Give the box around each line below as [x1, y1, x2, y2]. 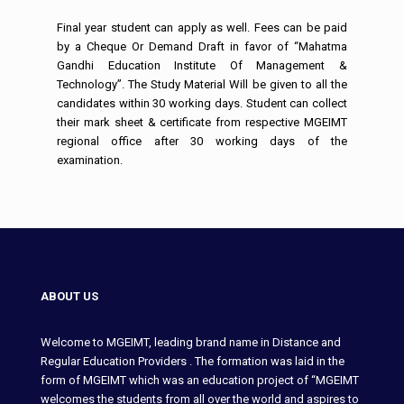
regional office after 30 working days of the [57, 134, 347, 149]
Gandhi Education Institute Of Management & [57, 59, 347, 73]
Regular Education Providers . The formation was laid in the [41, 354, 344, 369]
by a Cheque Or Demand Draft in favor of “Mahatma [57, 40, 347, 54]
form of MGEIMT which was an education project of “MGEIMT [41, 373, 359, 388]
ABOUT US [41, 289, 98, 304]
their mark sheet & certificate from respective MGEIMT [57, 115, 347, 130]
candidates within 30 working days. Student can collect [57, 96, 347, 111]
